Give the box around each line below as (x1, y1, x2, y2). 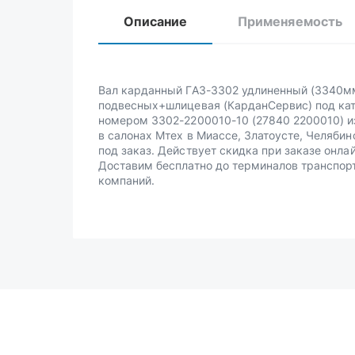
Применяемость (238, 13, 342, 29)
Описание (124, 13, 188, 29)
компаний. (98, 174, 155, 187)
